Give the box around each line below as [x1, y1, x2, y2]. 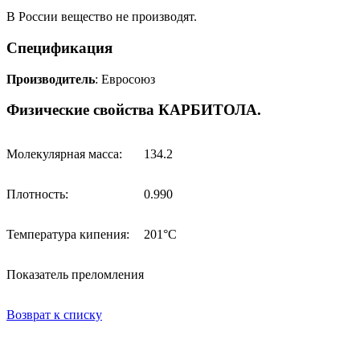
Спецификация [6, 39, 112, 56]
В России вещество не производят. [6, 10, 197, 24]
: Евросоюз [95, 72, 155, 86]
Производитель [6, 72, 95, 86]
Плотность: [6, 187, 68, 202]
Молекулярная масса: [6, 147, 122, 162]
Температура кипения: [6, 227, 129, 242]
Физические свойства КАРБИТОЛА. [6, 101, 261, 119]
